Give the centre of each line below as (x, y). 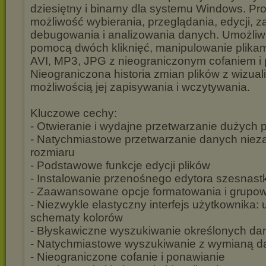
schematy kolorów (77, 218)
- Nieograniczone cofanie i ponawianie (128, 257)
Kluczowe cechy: (74, 113)
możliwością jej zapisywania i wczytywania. (140, 87)
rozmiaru (53, 152)
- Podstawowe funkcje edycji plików (120, 165)
